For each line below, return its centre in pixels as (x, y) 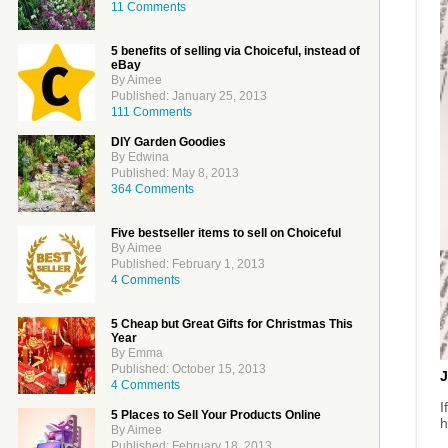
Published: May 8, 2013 (175, 173)
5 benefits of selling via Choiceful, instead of (235, 51)
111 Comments (151, 112)
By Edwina (140, 157)
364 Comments (152, 189)
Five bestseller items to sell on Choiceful (226, 233)
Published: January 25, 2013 (189, 96)
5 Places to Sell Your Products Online (216, 415)
